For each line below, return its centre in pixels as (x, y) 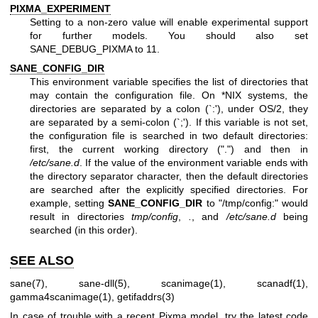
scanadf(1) (281, 283)
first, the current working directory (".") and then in (169, 149)
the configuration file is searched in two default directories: (169, 136)
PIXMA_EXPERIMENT (60, 9)
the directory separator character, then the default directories (169, 176)
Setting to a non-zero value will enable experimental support (169, 22)
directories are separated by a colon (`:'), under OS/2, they (169, 109)
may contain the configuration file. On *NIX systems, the (169, 95)
